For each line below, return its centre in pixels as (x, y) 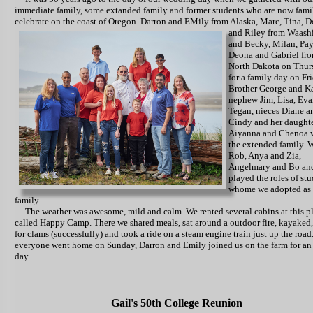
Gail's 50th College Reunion (176, 303)
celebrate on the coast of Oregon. (78, 21)
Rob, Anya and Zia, (265, 155)
